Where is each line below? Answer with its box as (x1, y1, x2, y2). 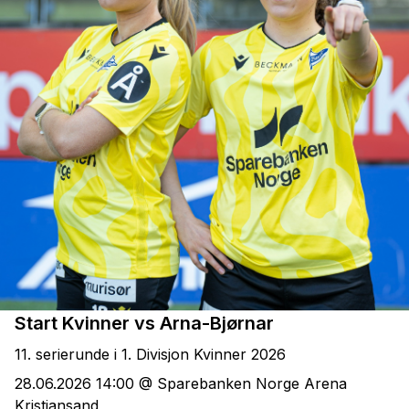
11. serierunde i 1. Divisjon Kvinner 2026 (15, 344, 286, 363)
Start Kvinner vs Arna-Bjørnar (15, 311, 274, 334)
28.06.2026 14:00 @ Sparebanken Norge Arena (15, 374, 347, 393)
